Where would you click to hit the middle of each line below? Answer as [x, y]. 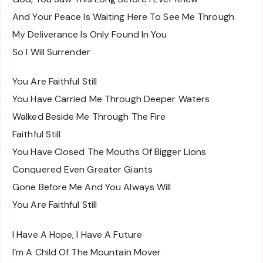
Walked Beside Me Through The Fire [89, 117]
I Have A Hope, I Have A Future [77, 235]
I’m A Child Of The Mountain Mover [87, 252]
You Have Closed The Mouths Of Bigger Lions [109, 152]
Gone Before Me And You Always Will [92, 187]
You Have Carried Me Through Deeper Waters [111, 99]
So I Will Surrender [51, 52]
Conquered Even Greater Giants [82, 170]
